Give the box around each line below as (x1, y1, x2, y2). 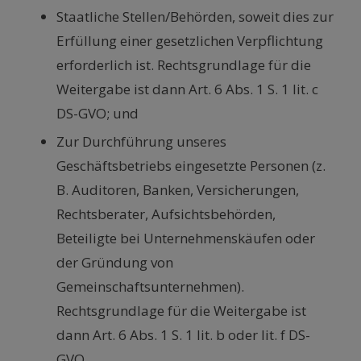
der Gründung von (56, 253, 173, 272)
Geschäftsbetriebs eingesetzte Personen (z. (56, 156, 326, 176)
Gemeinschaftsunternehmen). (56, 277, 244, 297)
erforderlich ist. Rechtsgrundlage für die (56, 56, 311, 75)
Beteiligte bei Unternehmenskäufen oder (56, 229, 315, 248)
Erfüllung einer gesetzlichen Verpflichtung (56, 31, 323, 51)
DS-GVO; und (56, 104, 139, 123)
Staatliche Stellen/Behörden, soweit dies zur (56, 7, 334, 27)
